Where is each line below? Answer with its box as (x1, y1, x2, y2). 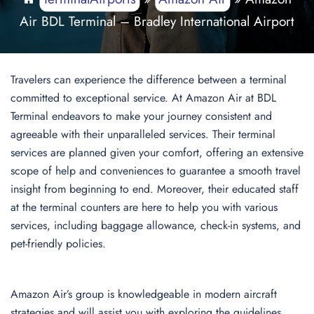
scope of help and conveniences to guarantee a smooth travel (11, 163, 301, 179)
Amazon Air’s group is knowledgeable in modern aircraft (11, 286, 277, 302)
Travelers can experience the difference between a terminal (11, 71, 287, 88)
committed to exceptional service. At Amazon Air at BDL (11, 90, 276, 106)
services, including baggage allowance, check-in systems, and (11, 217, 301, 233)
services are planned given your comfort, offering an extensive (11, 144, 303, 161)
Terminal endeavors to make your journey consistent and (11, 108, 272, 124)
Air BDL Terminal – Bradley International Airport (20, 11, 294, 31)
